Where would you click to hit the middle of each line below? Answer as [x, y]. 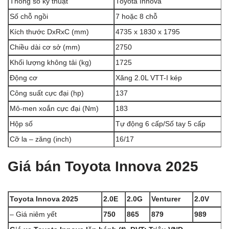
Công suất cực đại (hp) [47, 93]
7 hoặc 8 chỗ [136, 17]
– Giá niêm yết [33, 214]
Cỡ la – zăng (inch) [41, 139]
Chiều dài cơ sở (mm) [45, 47]
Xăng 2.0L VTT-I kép [149, 78]
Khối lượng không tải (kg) [51, 63]
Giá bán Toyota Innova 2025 [103, 166]
